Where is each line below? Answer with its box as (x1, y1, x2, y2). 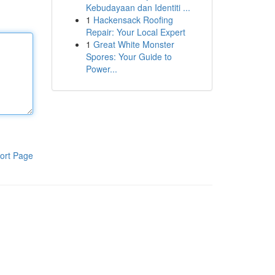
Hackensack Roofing (93, 14, 173, 26)
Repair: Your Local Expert (85, 26, 185, 38)
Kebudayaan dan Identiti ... (85, 1, 190, 14)
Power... (85, 63, 117, 75)
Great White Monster (93, 38, 174, 50)
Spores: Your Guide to (85, 50, 172, 63)
